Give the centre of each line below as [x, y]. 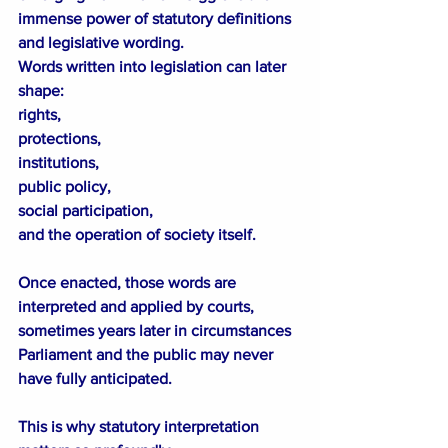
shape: [41, 90]
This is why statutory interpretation [140, 426]
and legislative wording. [101, 42]
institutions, [58, 162]
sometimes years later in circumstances [156, 330]
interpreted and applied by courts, [138, 306]
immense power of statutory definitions [156, 18]
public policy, [64, 186]
